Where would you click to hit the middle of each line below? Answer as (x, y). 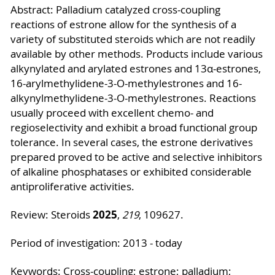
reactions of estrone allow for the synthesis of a (123, 25)
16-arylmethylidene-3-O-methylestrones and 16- (126, 84)
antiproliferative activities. (72, 187)
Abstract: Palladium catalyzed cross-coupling (115, 10)
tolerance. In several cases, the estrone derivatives (131, 143)
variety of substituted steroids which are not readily (133, 40)
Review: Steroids (51, 215)
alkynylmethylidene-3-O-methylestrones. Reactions (133, 99)
